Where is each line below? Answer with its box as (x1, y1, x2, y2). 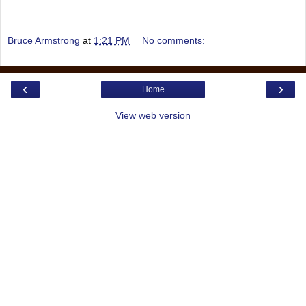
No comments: (142, 35, 206, 46)
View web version (115, 110, 191, 122)
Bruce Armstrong (8, 35, 80, 46)
